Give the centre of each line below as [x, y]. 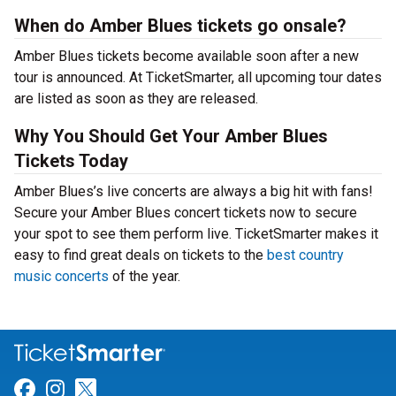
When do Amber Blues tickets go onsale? [180, 26]
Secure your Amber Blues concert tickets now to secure [186, 213]
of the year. [145, 276]
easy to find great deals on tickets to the [141, 255]
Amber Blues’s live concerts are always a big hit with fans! [194, 191]
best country [305, 255]
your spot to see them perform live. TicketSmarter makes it [196, 234]
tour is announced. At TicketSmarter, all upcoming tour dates [198, 77]
